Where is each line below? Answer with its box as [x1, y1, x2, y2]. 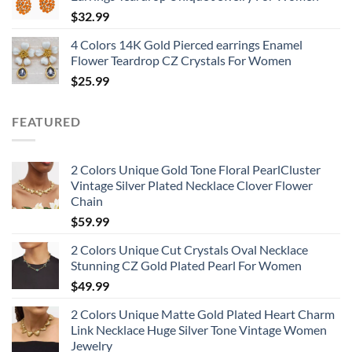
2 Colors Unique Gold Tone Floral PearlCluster [71, 162, 321, 178]
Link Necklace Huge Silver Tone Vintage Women [71, 322, 327, 338]
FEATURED [12, 113, 81, 129]
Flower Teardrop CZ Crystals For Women [71, 52, 291, 68]
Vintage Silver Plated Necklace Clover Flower [71, 178, 313, 193]
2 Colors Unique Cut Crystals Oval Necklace [71, 242, 308, 258]
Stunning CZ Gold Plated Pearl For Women [71, 258, 302, 273]
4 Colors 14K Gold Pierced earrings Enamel [71, 36, 302, 52]
